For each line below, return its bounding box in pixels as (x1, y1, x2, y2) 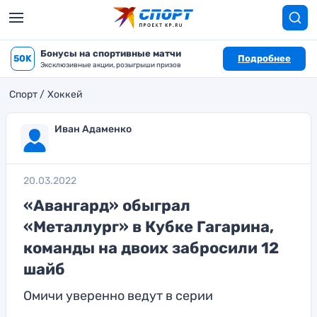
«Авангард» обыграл (23, 196, 190, 215)
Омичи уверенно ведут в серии (23, 288, 213, 304)
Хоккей (47, 88, 83, 100)
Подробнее (238, 53, 291, 64)
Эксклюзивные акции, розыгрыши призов (40, 61, 181, 69)
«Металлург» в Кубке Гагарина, (23, 217, 274, 236)
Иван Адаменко (54, 123, 132, 135)
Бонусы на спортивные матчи (40, 48, 181, 59)
